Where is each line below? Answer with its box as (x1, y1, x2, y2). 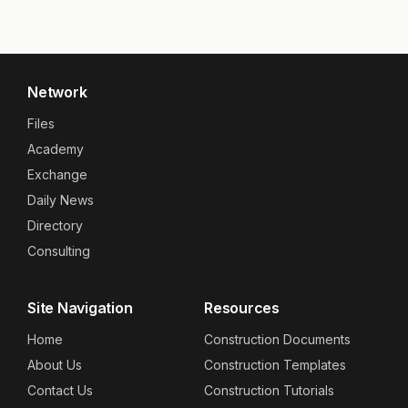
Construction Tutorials (204, 382, 334, 399)
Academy (27, 141, 84, 158)
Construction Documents (204, 331, 351, 348)
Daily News (27, 192, 94, 209)
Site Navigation (27, 299, 133, 318)
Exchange (27, 167, 87, 183)
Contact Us (27, 382, 93, 399)
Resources (204, 299, 280, 318)
